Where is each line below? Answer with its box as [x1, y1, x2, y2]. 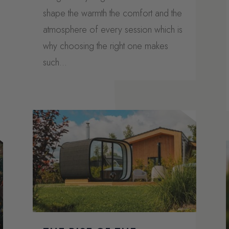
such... [42, 55, 67, 69]
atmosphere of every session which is [42, 22, 182, 36]
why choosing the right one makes [42, 39, 168, 53]
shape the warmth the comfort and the [42, 6, 182, 20]
